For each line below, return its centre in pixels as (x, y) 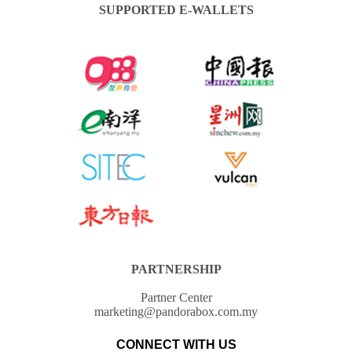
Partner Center (176, 298)
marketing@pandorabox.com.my (176, 312)
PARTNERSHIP (176, 269)
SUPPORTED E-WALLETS (176, 10)
